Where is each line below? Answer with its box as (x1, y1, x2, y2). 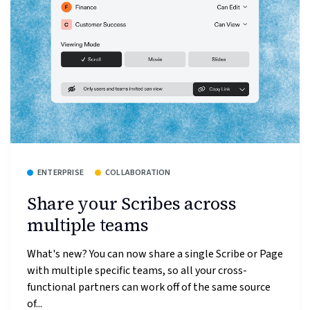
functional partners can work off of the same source (27, 280, 271, 295)
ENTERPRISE (37, 166, 84, 179)
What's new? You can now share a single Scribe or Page (27, 246, 283, 262)
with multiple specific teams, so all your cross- (27, 263, 247, 279)
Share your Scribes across (27, 191, 237, 215)
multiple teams (27, 212, 149, 237)
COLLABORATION (105, 166, 171, 179)
